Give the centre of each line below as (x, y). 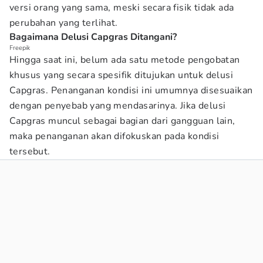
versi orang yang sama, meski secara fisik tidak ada (122, 8)
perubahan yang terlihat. (64, 23)
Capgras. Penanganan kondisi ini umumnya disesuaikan (131, 90)
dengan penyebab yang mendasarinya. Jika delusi (118, 106)
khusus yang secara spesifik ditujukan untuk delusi (121, 75)
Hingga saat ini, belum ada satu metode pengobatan (125, 60)
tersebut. (30, 151)
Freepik (20, 48)
